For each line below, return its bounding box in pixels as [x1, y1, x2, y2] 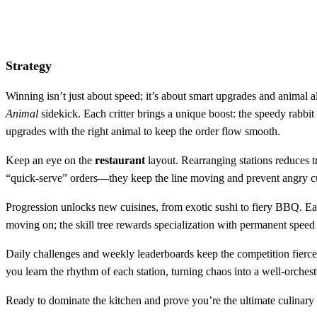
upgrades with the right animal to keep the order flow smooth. [6, 125, 280, 137]
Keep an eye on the [6, 154, 95, 166]
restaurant [95, 154, 145, 166]
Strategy [6, 58, 52, 73]
